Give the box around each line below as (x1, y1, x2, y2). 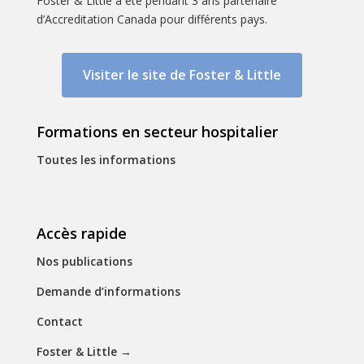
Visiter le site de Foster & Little (82, 66, 281, 84)
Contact (36, 314, 83, 330)
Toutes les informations (36, 152, 175, 168)
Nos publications (36, 253, 132, 270)
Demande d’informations (36, 284, 180, 300)
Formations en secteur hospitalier (36, 122, 278, 142)
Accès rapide (36, 223, 127, 244)
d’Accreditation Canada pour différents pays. (36, 11, 267, 28)
